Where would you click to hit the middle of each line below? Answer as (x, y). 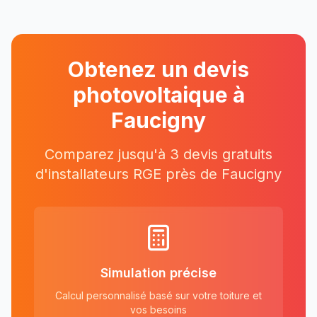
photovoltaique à (158, 95)
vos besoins (158, 310)
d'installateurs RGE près (118, 174)
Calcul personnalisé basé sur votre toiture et (158, 295)
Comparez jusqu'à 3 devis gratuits (158, 154)
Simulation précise (158, 273)
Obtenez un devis (158, 69)
